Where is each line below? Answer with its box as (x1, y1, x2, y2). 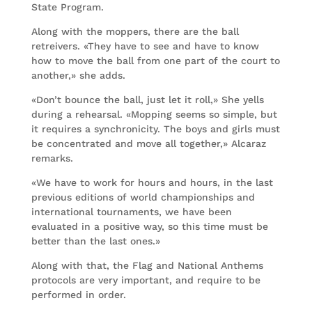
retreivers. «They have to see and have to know (31, 40, 259, 52)
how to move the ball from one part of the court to (31, 55, 280, 66)
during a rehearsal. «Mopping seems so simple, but (31, 109, 277, 120)
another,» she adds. (31, 70, 125, 81)
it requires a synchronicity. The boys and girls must (31, 123, 280, 134)
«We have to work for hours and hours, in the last (31, 177, 273, 188)
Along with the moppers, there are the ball (31, 26, 239, 37)
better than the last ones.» (31, 235, 160, 247)
